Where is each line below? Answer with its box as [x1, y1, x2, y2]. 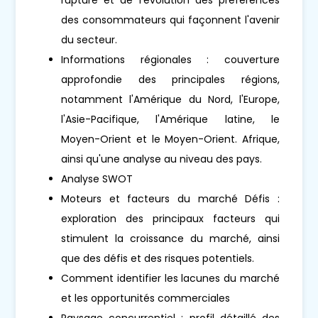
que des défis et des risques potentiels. [61, 251, 255, 265]
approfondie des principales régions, [61, 72, 280, 87]
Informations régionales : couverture [61, 52, 280, 67]
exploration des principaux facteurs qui [61, 211, 280, 226]
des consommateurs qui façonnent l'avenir [61, 12, 280, 27]
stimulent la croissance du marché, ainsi [61, 231, 280, 246]
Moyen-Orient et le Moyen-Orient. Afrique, [61, 131, 280, 146]
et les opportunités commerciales [61, 290, 231, 305]
